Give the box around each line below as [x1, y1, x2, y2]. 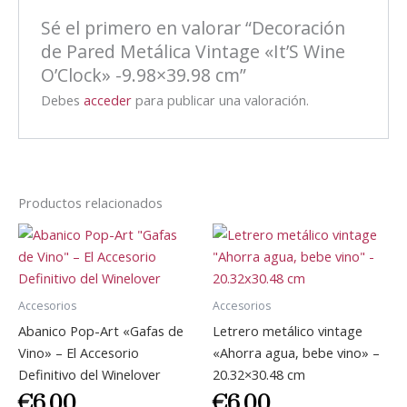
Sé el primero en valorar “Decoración [41, 15, 346, 40]
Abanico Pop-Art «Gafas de [18, 321, 184, 340]
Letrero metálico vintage [213, 321, 362, 340]
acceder [84, 90, 133, 109]
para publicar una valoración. [132, 90, 310, 109]
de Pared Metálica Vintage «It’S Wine [41, 38, 346, 64]
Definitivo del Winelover [18, 364, 161, 383]
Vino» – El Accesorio [18, 342, 139, 362]
